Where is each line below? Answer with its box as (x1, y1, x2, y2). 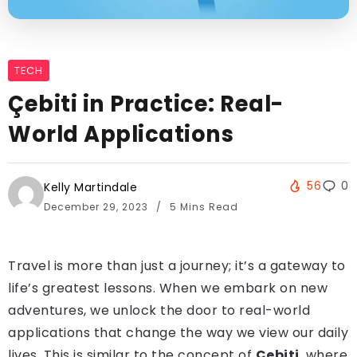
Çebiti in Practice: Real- (8, 88, 284, 120)
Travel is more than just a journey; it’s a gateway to (8, 257, 346, 275)
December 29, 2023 (44, 200, 151, 214)
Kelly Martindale (44, 179, 137, 195)
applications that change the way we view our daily (8, 324, 348, 342)
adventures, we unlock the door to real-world (8, 301, 310, 320)
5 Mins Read (167, 200, 238, 214)
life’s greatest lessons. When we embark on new (8, 279, 328, 297)
